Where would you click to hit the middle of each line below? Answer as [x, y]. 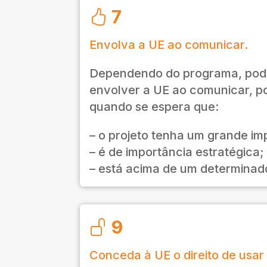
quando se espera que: [154, 107]
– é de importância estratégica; [177, 152]
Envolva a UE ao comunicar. [169, 45]
